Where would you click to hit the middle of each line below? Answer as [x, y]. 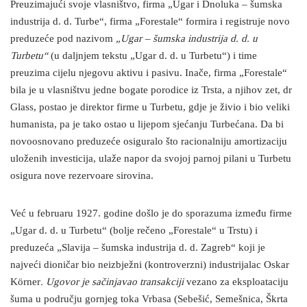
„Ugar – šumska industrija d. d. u [187, 39]
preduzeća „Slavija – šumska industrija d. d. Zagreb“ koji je [138, 248]
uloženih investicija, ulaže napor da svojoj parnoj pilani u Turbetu [151, 159]
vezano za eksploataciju [236, 282]
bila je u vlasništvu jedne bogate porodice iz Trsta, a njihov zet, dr [151, 90]
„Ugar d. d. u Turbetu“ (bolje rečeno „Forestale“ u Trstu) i [134, 231]
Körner [25, 282]
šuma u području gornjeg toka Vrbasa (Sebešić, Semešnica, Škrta [149, 299]
